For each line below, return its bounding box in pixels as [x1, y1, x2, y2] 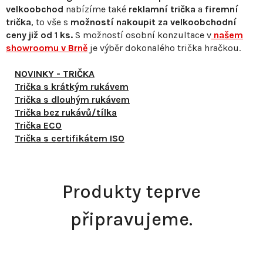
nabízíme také [63, 4, 129, 15]
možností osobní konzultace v [83, 29, 211, 41]
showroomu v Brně [6, 42, 87, 54]
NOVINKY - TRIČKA [15, 68, 95, 80]
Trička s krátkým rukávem [15, 81, 129, 93]
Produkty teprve [62, 181, 201, 203]
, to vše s [31, 16, 70, 28]
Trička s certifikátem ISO [15, 133, 124, 144]
